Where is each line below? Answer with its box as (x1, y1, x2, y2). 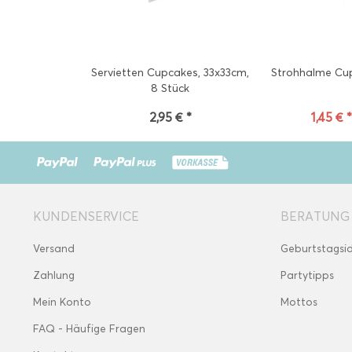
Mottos (280, 295, 317, 309)
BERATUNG (280, 209, 350, 224)
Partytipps (280, 269, 334, 282)
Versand (33, 242, 75, 255)
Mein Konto (33, 295, 91, 309)
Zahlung (33, 269, 75, 282)
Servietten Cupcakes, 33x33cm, (91, 66, 250, 79)
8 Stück (151, 82, 190, 95)
